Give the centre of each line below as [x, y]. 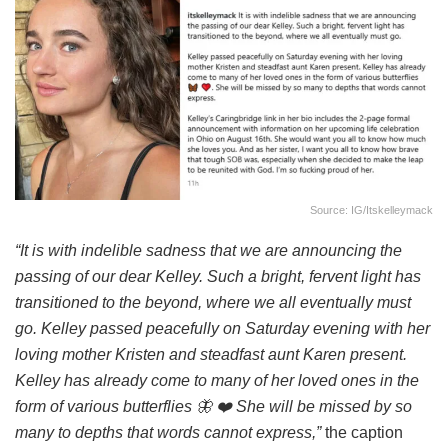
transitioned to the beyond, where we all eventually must [213, 303]
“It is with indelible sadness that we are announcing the [208, 251]
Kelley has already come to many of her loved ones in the [217, 381]
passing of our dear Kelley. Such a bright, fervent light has [218, 277]
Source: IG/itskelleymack [371, 210]
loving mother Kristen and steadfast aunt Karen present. [211, 355]
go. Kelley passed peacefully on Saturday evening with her [222, 329]
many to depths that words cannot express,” [168, 433]
